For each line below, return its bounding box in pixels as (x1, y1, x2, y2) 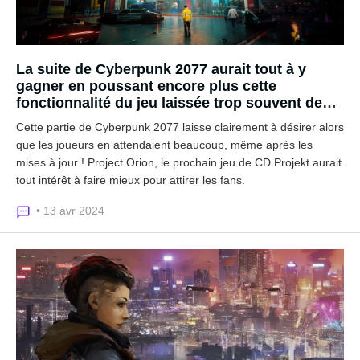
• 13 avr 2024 (36, 204, 104, 217)
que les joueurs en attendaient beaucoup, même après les (16, 138, 313, 151)
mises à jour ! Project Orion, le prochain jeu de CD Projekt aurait (16, 156, 342, 169)
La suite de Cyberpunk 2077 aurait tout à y (16, 61, 306, 77)
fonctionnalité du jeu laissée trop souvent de (16, 95, 322, 111)
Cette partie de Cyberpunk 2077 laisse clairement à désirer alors (16, 121, 344, 133)
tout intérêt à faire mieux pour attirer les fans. (16, 174, 245, 186)
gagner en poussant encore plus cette (16, 78, 276, 94)
